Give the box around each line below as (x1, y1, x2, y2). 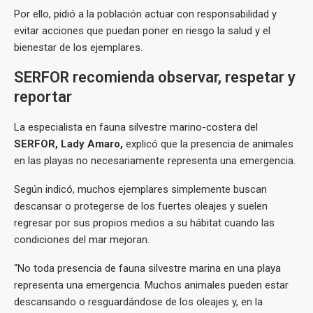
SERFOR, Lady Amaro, (14, 138, 123, 151)
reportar (14, 88, 72, 106)
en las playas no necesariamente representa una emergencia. (14, 154, 296, 168)
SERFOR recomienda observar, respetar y (14, 68, 296, 87)
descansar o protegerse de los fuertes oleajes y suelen (14, 200, 268, 213)
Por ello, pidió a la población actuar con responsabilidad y (14, 8, 277, 21)
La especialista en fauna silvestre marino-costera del (14, 121, 258, 134)
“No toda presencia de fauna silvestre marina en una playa (14, 262, 281, 275)
